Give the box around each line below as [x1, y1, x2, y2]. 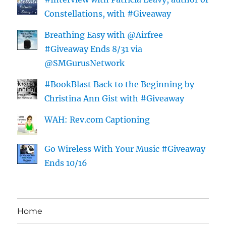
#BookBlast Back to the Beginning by [44, 79, 195, 90]
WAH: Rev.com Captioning [44, 115, 150, 125]
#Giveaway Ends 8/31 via [44, 44, 143, 54]
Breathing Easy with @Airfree [44, 30, 163, 40]
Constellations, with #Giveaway [44, 9, 172, 19]
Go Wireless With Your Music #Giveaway [44, 144, 206, 154]
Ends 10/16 [44, 158, 88, 168]
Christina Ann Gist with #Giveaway [44, 93, 185, 104]
